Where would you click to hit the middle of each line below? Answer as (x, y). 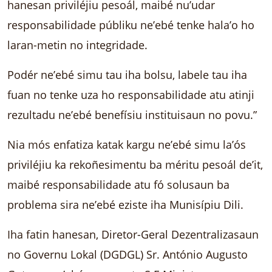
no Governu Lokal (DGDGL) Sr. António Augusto (127, 254)
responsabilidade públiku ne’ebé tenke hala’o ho (131, 24)
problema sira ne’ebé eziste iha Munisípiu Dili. (125, 204)
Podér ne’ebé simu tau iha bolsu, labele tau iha (127, 74)
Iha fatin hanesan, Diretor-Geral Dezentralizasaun (133, 234)
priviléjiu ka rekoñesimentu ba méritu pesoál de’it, (135, 164)
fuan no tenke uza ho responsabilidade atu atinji (131, 94)
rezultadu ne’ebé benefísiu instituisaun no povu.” (132, 114)
